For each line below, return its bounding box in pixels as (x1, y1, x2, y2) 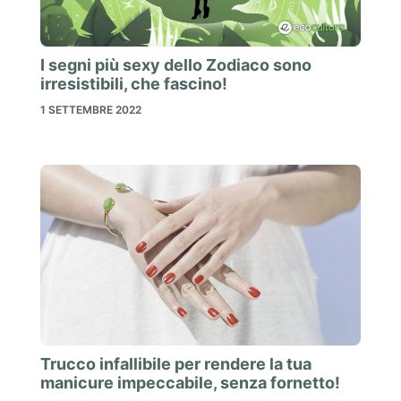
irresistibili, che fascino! (40, 74, 227, 94)
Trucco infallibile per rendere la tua (40, 354, 311, 373)
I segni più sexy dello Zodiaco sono (40, 55, 311, 75)
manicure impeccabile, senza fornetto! (40, 372, 340, 392)
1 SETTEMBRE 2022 (40, 103, 141, 117)
